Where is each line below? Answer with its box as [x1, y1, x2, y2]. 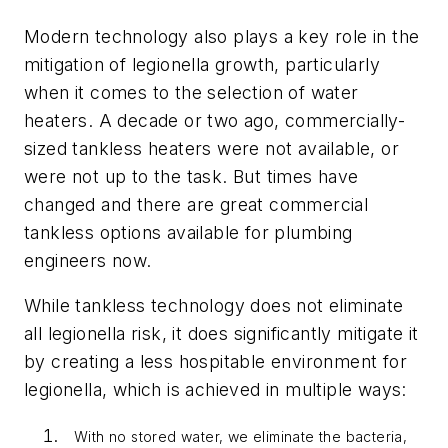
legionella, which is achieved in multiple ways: [24, 379, 407, 401]
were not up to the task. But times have [24, 165, 359, 187]
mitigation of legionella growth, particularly [24, 53, 380, 75]
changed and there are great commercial [24, 193, 369, 215]
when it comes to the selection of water [24, 81, 359, 103]
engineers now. [24, 249, 152, 271]
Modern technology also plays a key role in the [24, 25, 420, 47]
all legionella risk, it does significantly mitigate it [24, 323, 419, 345]
